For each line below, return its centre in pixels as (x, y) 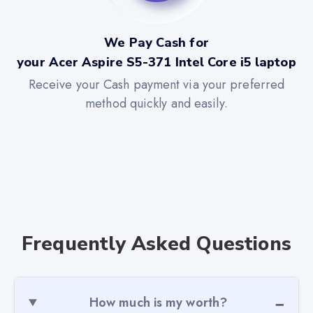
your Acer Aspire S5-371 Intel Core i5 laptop (156, 62)
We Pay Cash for (156, 42)
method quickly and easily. (156, 104)
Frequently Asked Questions (156, 243)
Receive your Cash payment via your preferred (156, 85)
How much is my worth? (158, 302)
